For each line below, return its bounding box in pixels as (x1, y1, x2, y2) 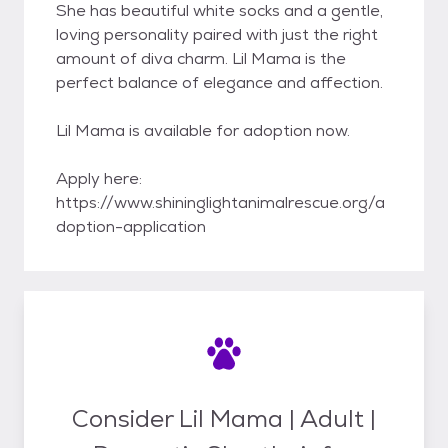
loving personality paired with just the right (56, 24, 378, 45)
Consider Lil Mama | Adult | (72, 402, 376, 434)
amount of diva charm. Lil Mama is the (56, 48, 346, 69)
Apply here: (56, 168, 142, 189)
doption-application (56, 216, 206, 237)
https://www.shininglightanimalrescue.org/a (56, 192, 385, 213)
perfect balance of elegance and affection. (56, 72, 383, 93)
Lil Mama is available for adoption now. (56, 120, 350, 141)
